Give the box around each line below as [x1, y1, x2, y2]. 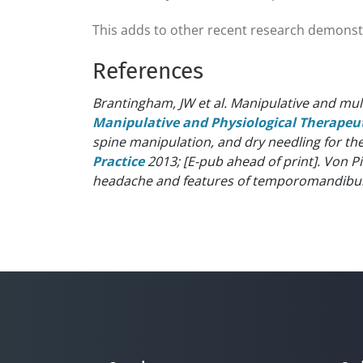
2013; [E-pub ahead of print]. [144, 152, 320, 170]
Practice [92, 152, 144, 170]
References [92, 57, 203, 84]
